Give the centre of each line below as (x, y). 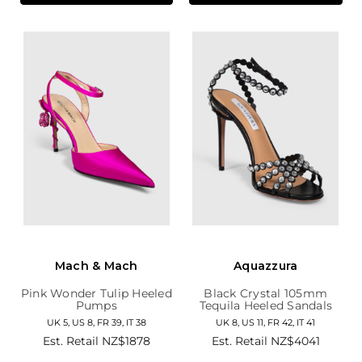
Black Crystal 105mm (266, 293)
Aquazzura (266, 265)
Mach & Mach (96, 265)
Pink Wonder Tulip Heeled (96, 293)
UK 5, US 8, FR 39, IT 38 (96, 322)
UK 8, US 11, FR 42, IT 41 (266, 322)
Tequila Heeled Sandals (265, 305)
